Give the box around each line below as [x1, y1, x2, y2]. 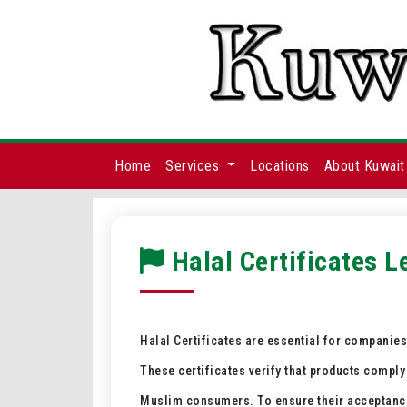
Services [165, 156, 223, 174]
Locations [250, 156, 310, 174]
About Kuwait [323, 156, 405, 174]
